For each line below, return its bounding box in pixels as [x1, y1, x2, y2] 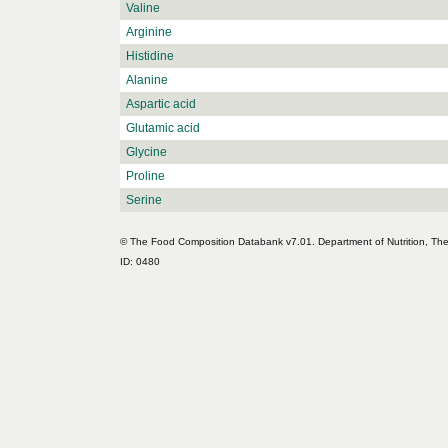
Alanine [126, 73, 168, 88]
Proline [126, 169, 165, 184]
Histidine [126, 49, 174, 64]
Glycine [126, 145, 167, 160]
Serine [126, 193, 162, 208]
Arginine [126, 25, 172, 40]
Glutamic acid [126, 121, 200, 136]
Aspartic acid [126, 97, 196, 112]
